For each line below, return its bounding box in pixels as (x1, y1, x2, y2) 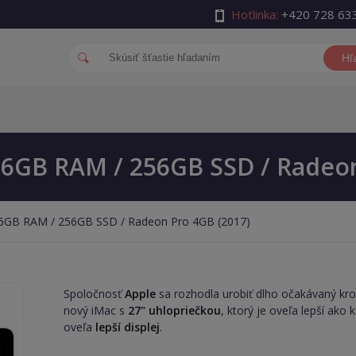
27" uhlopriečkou (128, 303, 222, 318)
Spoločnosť (64, 286, 126, 301)
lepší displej (95, 319, 161, 335)
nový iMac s (64, 303, 129, 318)
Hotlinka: (227, 6, 281, 22)
